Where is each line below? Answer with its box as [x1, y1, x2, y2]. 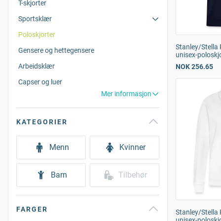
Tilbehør [118, 170, 147, 180]
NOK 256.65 [176, 63, 213, 71]
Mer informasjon [101, 90, 151, 98]
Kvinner [119, 143, 146, 152]
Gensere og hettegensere [18, 46, 94, 54]
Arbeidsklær [18, 62, 55, 70]
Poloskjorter [18, 31, 55, 38]
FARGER [16, 205, 48, 213]
